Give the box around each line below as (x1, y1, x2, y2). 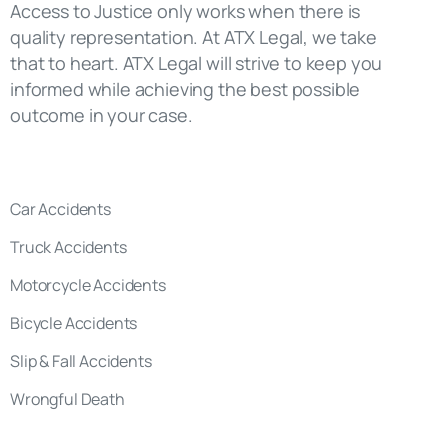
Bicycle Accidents (10, 312, 138, 335)
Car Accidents (10, 198, 111, 221)
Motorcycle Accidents (10, 274, 166, 297)
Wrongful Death (10, 388, 125, 411)
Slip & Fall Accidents (10, 350, 152, 373)
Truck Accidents (10, 236, 127, 259)
